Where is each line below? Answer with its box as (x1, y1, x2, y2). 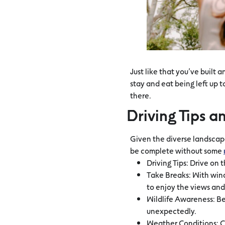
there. (130, 89, 151, 101)
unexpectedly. (147, 204, 196, 216)
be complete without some (130, 144, 223, 156)
